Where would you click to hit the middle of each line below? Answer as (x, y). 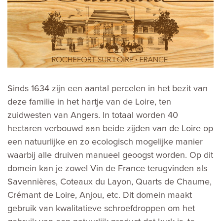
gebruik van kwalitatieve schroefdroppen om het (101, 209)
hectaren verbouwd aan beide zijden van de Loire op (110, 129)
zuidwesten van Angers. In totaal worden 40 (93, 116)
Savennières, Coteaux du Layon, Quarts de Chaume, (110, 182)
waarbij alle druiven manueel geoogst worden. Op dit (110, 156)
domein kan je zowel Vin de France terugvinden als (107, 169)
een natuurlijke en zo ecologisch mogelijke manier (105, 142)
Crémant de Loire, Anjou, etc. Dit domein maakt (100, 196)
